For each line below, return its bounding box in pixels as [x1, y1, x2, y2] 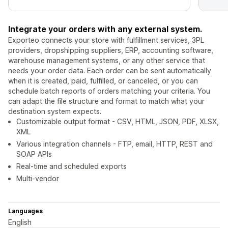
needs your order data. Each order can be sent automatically [8, 66, 211, 75]
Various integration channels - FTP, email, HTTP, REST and [16, 139, 213, 149]
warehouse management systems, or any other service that [8, 56, 205, 65]
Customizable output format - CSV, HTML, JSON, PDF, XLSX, [16, 117, 219, 126]
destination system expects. [8, 107, 101, 116]
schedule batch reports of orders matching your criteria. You [8, 87, 210, 96]
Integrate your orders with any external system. [8, 24, 202, 35]
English [8, 218, 32, 227]
